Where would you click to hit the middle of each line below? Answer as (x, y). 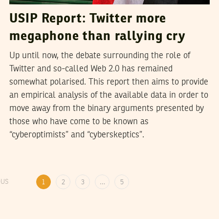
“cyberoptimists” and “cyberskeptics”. (77, 135)
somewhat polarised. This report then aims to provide (109, 82)
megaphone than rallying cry (98, 37)
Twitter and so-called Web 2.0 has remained (91, 69)
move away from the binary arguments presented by (106, 109)
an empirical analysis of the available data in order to (109, 96)
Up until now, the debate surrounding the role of (99, 56)
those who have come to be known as (79, 122)
